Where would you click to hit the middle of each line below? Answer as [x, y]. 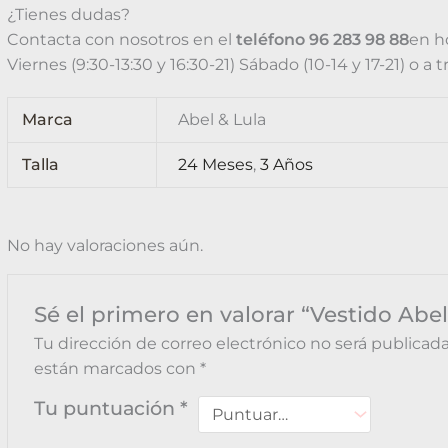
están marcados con [117, 369]
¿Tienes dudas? [68, 15]
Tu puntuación [107, 408]
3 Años [287, 164]
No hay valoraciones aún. [104, 245]
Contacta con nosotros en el [121, 40]
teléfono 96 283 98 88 [322, 40]
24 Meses [216, 164]
